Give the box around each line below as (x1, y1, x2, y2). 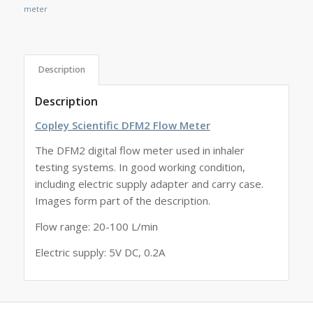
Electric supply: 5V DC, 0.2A (34, 245, 165, 259)
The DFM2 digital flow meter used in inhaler (34, 143, 245, 158)
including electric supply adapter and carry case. (34, 177, 263, 191)
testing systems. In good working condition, (34, 160, 245, 175)
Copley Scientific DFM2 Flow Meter (34, 117, 210, 132)
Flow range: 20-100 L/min (34, 219, 158, 234)
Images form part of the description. (34, 194, 210, 208)
